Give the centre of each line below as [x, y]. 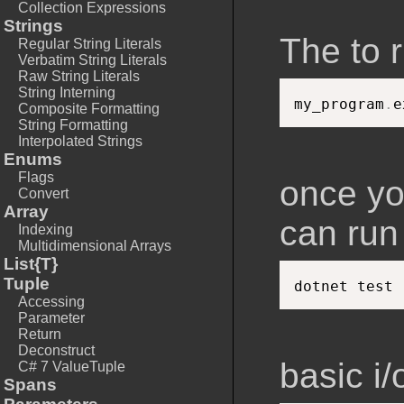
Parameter [51, 318]
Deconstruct [56, 350]
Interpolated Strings [80, 141]
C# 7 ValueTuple [72, 367]
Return [40, 334]
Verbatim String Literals [92, 60]
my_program [339, 105]
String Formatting [73, 125]
